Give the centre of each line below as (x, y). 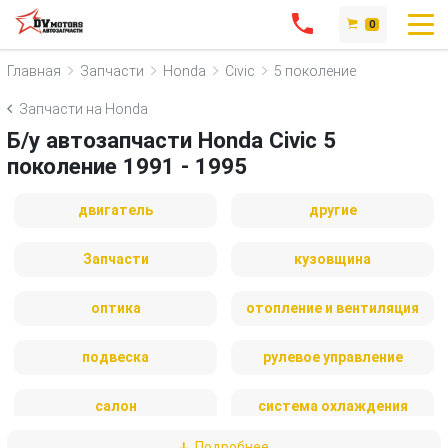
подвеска (115, 357)
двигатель (115, 210)
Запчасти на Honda (83, 109)
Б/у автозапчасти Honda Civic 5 (171, 140)
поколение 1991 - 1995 (127, 166)
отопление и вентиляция (332, 308)
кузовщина (332, 259)
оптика (115, 308)
